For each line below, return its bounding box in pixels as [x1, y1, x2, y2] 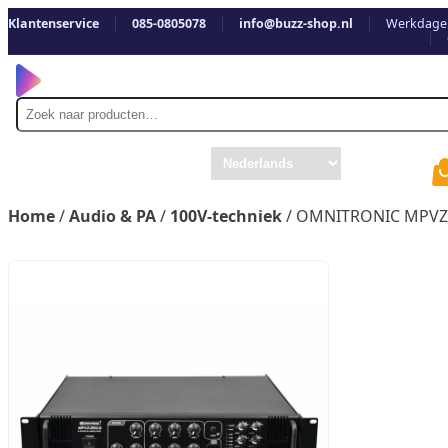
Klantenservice [8, 15, 99, 32]
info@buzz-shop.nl [239, 15, 353, 32]
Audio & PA [69, 204, 156, 227]
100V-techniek [170, 204, 282, 227]
